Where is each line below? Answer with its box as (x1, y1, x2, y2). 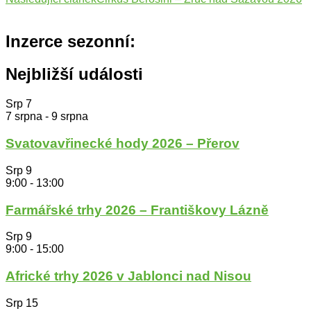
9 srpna (51, 110, 88, 123)
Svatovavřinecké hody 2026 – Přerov (6, 136, 239, 151)
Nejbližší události (6, 65, 143, 84)
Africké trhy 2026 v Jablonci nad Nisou (6, 268, 251, 283)
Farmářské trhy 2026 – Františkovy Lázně (6, 202, 269, 217)
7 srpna (6, 110, 42, 123)
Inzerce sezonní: (6, 31, 135, 51)
